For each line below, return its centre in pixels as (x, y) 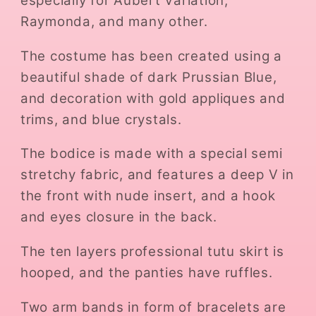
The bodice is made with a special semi (151, 154)
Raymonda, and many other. (114, 21)
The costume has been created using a (151, 56)
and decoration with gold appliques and (153, 98)
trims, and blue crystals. (101, 119)
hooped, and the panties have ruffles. (146, 273)
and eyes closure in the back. (119, 217)
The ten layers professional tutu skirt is (152, 252)
